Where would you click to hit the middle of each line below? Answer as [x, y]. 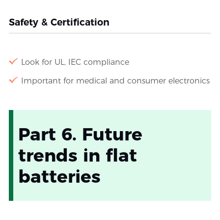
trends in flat [77, 155]
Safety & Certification [59, 23]
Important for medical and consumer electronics [115, 81]
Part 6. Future [80, 134]
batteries [59, 177]
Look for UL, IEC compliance [75, 62]
